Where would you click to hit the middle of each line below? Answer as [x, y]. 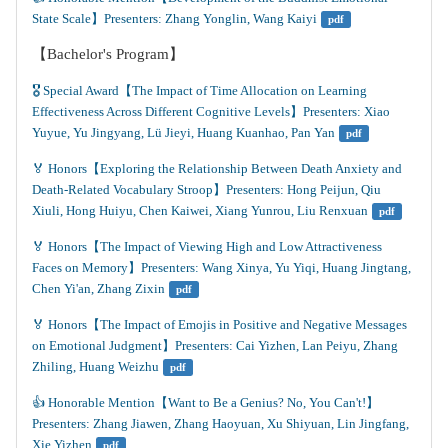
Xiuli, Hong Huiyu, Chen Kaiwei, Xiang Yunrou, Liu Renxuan [200, 210]
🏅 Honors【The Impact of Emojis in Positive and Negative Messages [221, 324]
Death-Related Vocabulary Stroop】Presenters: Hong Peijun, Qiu [208, 189]
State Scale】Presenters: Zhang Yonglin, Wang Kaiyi [174, 18]
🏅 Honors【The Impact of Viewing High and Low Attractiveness [208, 246]
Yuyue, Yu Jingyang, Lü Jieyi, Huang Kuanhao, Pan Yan [183, 132]
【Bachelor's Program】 [108, 54]
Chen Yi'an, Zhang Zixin [98, 288]
